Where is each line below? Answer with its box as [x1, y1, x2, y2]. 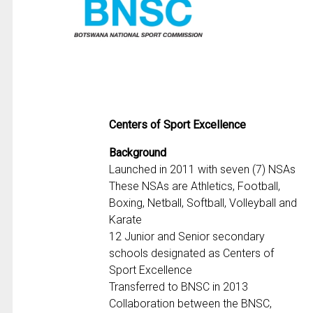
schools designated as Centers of [109, 247, 275, 261]
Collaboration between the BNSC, [109, 297, 272, 311]
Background [109, 146, 167, 160]
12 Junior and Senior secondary [109, 230, 265, 244]
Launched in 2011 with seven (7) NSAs [109, 163, 296, 177]
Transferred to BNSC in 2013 [109, 280, 249, 294]
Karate [109, 213, 143, 227]
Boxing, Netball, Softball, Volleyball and [109, 196, 298, 210]
